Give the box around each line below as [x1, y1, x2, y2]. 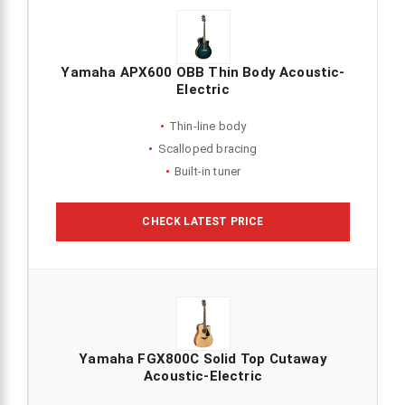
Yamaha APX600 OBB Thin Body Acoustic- [61, 64, 345, 81]
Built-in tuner [174, 165, 241, 179]
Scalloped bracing [157, 142, 258, 156]
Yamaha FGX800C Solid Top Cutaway [79, 351, 327, 368]
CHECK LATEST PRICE [142, 215, 264, 229]
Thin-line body [168, 119, 247, 134]
